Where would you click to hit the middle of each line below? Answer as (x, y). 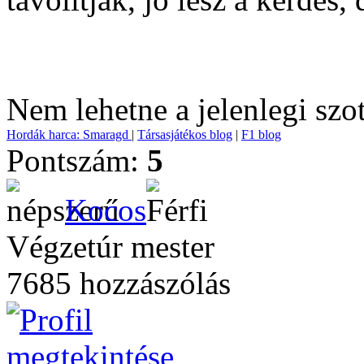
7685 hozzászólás (119, 283)
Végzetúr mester (110, 247)
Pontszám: (77, 160)
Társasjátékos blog (185, 134)
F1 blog (261, 134)
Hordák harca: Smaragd (69, 134)
